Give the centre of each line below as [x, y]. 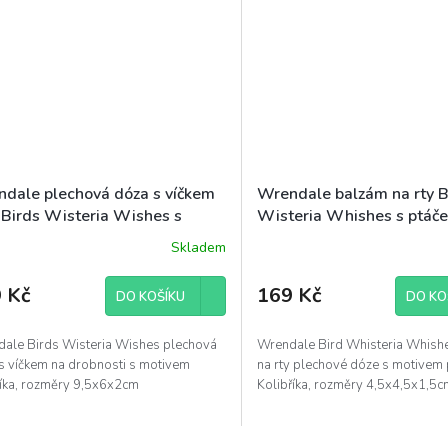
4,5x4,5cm [296, 260]
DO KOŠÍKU [150, 297]
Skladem [198, 247]
